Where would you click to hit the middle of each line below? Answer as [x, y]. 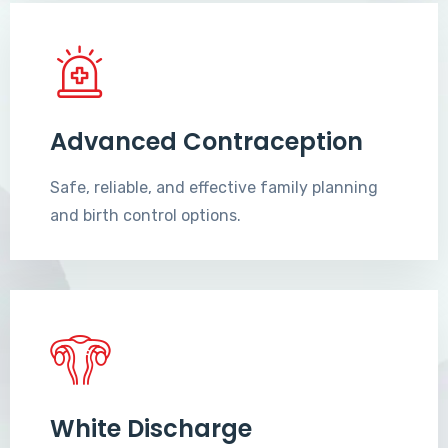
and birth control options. [145, 216]
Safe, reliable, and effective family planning [214, 188]
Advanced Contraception [206, 142]
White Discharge [151, 429]
